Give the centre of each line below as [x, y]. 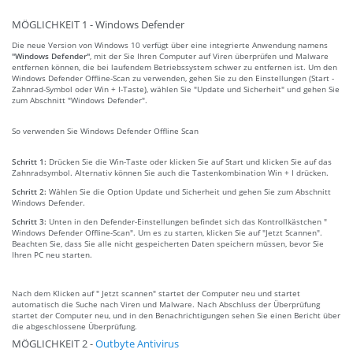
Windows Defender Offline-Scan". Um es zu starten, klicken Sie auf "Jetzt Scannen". [167, 232]
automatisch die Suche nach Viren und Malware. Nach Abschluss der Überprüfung [166, 304]
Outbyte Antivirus [137, 344]
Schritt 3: [30, 221]
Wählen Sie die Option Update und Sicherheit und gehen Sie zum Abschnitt [190, 191]
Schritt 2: [30, 191]
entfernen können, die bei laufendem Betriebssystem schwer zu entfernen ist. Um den [175, 67]
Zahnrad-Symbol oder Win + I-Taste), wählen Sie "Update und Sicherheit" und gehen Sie [176, 89]
